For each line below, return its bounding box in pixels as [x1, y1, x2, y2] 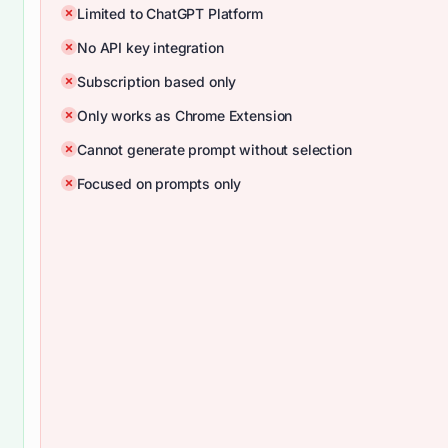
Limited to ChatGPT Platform [77, 5, 263, 22]
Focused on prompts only [77, 175, 242, 192]
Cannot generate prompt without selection [77, 141, 352, 158]
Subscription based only [77, 73, 237, 90]
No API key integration [77, 39, 224, 56]
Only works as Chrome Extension [77, 107, 293, 124]
